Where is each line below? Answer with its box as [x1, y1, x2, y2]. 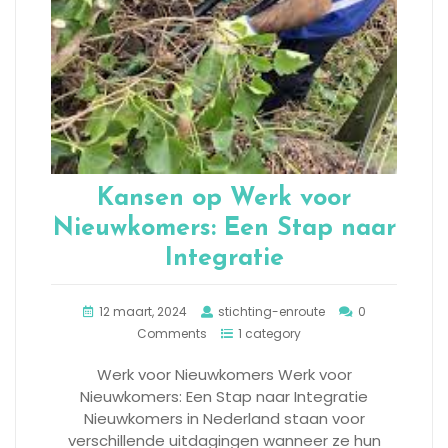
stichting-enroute [217, 303, 325, 321]
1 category [238, 325, 301, 343]
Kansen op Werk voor [97, 186, 351, 212]
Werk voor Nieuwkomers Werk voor [96, 364, 352, 386]
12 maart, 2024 [98, 303, 187, 321]
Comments [137, 325, 207, 343]
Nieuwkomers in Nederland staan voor [83, 408, 365, 430]
